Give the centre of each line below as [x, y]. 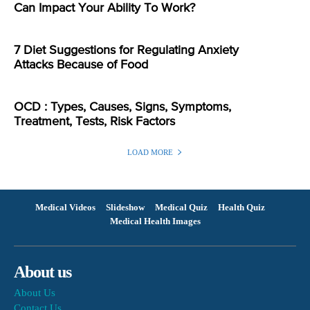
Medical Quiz [181, 208]
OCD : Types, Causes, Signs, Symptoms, [122, 107]
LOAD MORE [150, 153]
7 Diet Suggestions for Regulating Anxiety [126, 50]
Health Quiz [241, 208]
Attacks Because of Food [81, 65]
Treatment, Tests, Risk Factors [94, 121]
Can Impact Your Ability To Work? [104, 8]
